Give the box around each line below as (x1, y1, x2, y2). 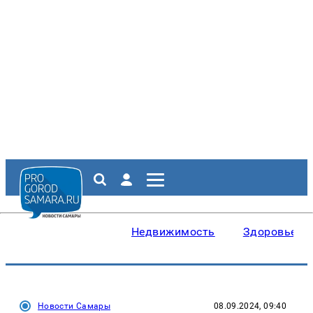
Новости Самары (38, 301, 111, 311)
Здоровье (242, 225, 297, 238)
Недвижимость (131, 225, 215, 238)
